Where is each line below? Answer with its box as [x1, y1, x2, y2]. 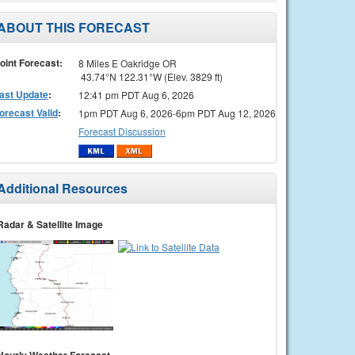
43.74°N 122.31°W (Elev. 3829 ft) [78, 69, 223, 83]
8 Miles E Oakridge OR [78, 55, 177, 70]
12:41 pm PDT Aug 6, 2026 [78, 87, 194, 101]
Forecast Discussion [78, 124, 166, 138]
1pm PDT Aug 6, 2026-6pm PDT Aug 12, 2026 [78, 105, 276, 120]
